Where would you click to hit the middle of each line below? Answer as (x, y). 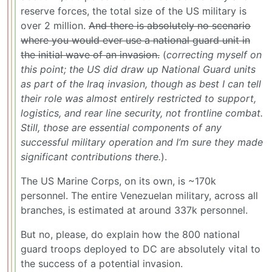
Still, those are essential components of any (121, 128)
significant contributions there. (91, 157)
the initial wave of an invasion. (90, 55)
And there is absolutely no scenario (170, 26)
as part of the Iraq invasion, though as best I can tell (141, 84)
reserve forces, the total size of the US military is (134, 11)
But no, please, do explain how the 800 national (130, 235)
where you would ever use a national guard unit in (135, 40)
